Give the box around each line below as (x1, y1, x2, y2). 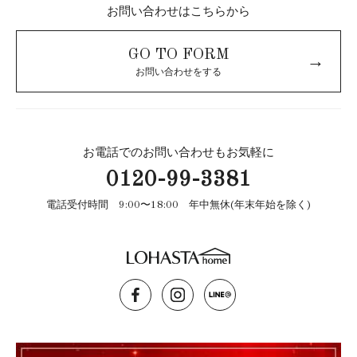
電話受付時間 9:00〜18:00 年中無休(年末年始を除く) (46, 200, 311, 210)
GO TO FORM (127, 47, 229, 63)
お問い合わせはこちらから (107, 6, 250, 18)
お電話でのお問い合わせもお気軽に (83, 147, 274, 159)
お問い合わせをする (135, 68, 222, 77)
